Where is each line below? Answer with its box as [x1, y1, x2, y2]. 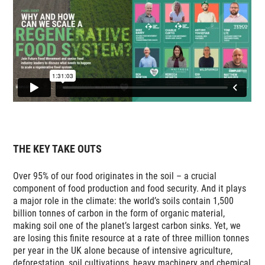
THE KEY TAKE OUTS [13, 142, 102, 155]
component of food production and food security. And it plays [13, 182, 247, 194]
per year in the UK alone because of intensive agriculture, [13, 244, 233, 256]
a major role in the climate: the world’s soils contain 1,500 [13, 195, 234, 206]
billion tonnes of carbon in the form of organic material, [13, 207, 225, 219]
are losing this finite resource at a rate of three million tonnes [13, 232, 250, 244]
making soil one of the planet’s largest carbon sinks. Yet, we [13, 219, 241, 231]
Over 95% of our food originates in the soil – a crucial [13, 170, 217, 182]
